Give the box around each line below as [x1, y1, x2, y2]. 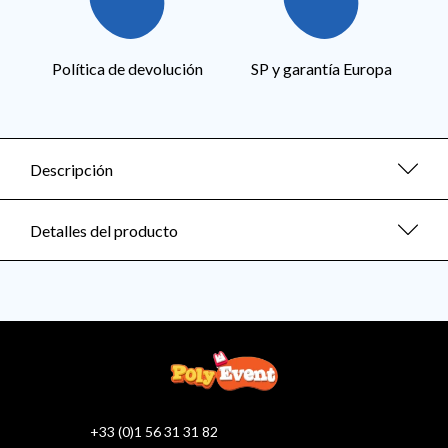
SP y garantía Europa [250, 59, 392, 79]
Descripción [30, 159, 113, 179]
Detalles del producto [30, 220, 178, 240]
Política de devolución [51, 59, 203, 79]
